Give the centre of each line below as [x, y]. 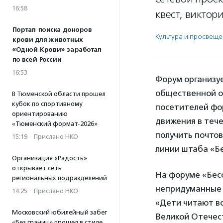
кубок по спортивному [47, 104]
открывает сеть [37, 168]
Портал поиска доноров [52, 30]
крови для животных [47, 40]
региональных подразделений [59, 178]
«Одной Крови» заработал [57, 50]
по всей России [37, 60]
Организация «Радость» [50, 158]
